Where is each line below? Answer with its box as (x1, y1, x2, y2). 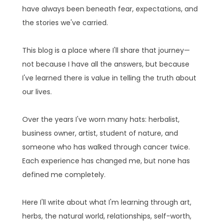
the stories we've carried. (22, 17, 108, 28)
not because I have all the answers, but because (22, 59, 189, 69)
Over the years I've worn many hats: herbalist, (22, 114, 180, 124)
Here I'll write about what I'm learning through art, (22, 197, 191, 207)
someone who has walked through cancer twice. (22, 142, 190, 152)
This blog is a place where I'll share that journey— (22, 45, 190, 55)
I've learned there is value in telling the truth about (22, 73, 196, 83)
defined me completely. (22, 169, 106, 180)
